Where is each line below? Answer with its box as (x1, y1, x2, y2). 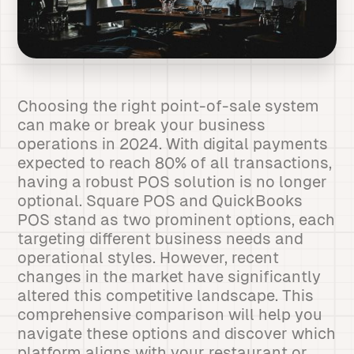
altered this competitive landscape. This (17, 287, 314, 304)
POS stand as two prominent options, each (17, 211, 336, 228)
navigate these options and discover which (17, 325, 337, 342)
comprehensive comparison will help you (17, 306, 323, 323)
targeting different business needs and (17, 230, 304, 247)
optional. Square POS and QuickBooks (17, 192, 303, 209)
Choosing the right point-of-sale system (17, 97, 320, 115)
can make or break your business (17, 116, 266, 134)
